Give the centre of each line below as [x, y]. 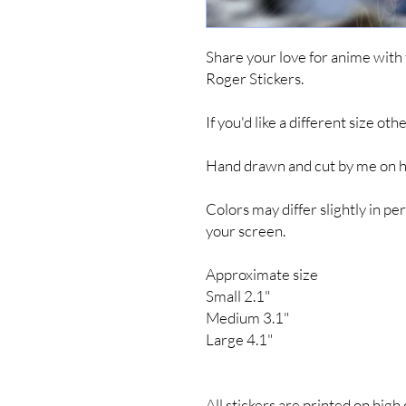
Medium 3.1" [247, 318]
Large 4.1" [239, 340]
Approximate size [263, 275]
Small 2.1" [238, 296]
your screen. [246, 231]
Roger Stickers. [256, 79]
